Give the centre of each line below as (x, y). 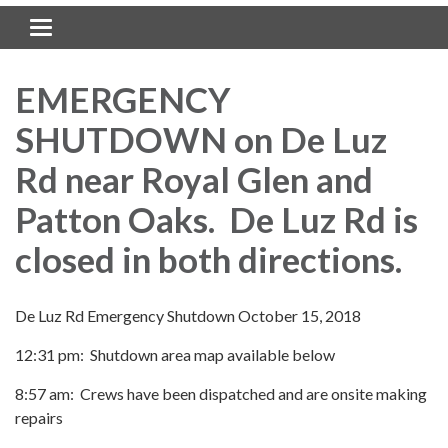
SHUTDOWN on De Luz (201, 138)
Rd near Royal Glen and (194, 178)
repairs (39, 417)
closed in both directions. (208, 258)
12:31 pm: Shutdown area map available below (175, 354)
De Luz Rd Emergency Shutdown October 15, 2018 (188, 315)
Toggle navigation (101, 29)
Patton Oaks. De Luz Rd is (216, 218)
